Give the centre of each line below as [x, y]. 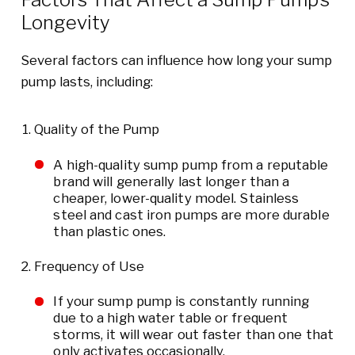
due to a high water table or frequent [171, 318]
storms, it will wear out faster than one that [193, 335]
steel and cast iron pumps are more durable [191, 214]
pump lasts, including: [86, 82]
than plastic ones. [110, 231]
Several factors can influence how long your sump [176, 61]
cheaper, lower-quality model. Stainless [176, 198]
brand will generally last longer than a [172, 181]
